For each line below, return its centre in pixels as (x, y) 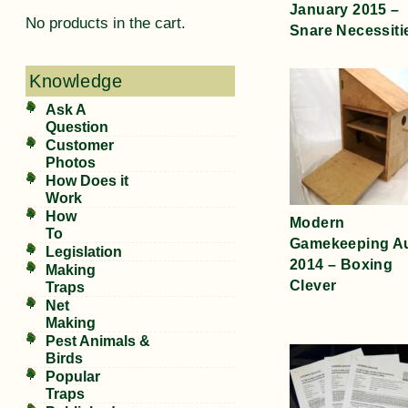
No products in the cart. (106, 22)
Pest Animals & (98, 341)
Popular (73, 377)
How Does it (87, 181)
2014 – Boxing (342, 264)
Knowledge (76, 82)
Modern (317, 222)
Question (77, 127)
